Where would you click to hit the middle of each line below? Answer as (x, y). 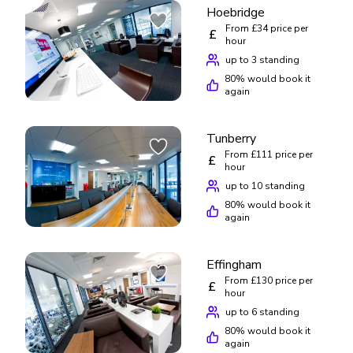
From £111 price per (268, 154)
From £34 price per (266, 28)
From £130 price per (268, 280)
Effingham (234, 264)
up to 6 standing (262, 312)
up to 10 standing (265, 186)
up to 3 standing (262, 59)
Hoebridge (236, 12)
